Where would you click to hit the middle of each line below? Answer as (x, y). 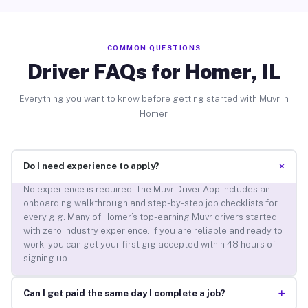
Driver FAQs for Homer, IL (154, 71)
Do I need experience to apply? (91, 166)
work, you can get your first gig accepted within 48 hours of (149, 245)
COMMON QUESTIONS (154, 47)
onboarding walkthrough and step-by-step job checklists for (150, 203)
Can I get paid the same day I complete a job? (124, 294)
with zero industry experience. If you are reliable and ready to (153, 231)
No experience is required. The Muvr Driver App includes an (146, 190)
